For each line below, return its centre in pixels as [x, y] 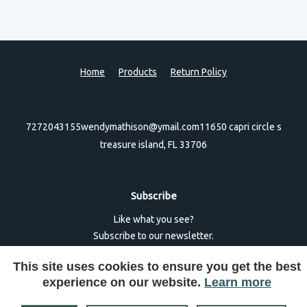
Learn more [238, 282]
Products [138, 72]
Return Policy [198, 72]
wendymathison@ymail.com [140, 126]
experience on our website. [123, 282]
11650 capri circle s [240, 126]
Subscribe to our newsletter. [153, 235]
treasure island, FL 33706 [153, 145]
